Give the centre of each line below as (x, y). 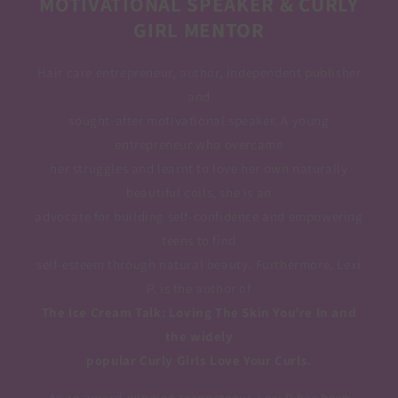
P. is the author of (199, 289)
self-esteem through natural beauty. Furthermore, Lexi (199, 265)
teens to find (199, 241)
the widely (199, 337)
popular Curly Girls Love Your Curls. (199, 361)
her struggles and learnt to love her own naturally (199, 169)
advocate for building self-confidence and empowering (199, 217)
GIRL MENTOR (199, 30)
